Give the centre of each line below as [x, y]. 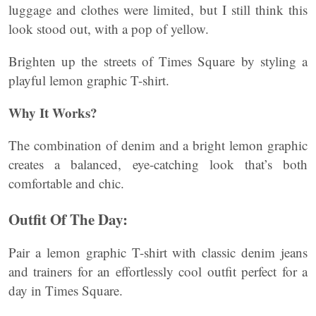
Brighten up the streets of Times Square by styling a [158, 61]
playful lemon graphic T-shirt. [89, 80]
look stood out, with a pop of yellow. [109, 29]
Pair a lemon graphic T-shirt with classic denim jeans [158, 252]
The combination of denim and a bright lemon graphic [158, 145]
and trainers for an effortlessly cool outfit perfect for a [158, 271]
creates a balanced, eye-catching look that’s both [158, 164]
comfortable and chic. [66, 183]
